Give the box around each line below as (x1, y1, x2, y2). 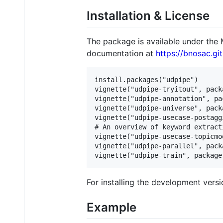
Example (87, 200, 136, 215)
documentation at (87, 48, 156, 58)
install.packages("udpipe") (95, 75, 198, 84)
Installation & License (87, 8, 210, 23)
